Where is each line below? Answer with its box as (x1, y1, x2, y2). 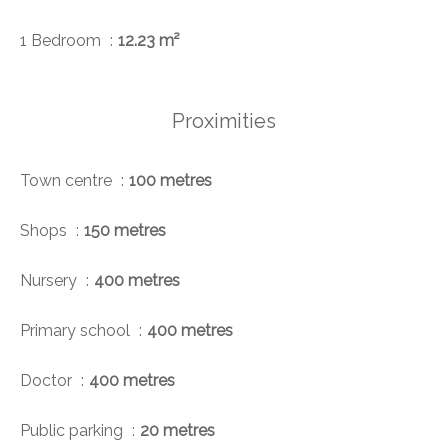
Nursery (20, 271, 81, 291)
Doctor (20, 371, 76, 391)
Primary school (20, 321, 134, 341)
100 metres (129, 171, 212, 191)
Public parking (20, 421, 127, 441)
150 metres (84, 221, 166, 241)
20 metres (140, 421, 215, 441)
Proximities (172, 109, 276, 134)
